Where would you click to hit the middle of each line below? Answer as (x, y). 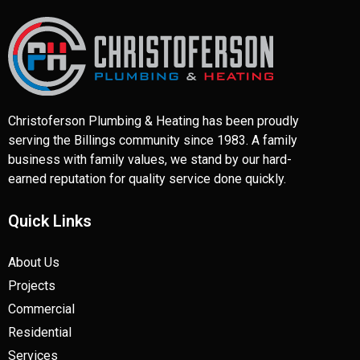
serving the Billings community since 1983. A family (153, 140)
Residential (40, 332)
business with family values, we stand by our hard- (150, 159)
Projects (32, 285)
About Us (34, 262)
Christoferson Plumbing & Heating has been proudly (153, 121)
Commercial (41, 309)
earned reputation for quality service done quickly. (147, 178)
